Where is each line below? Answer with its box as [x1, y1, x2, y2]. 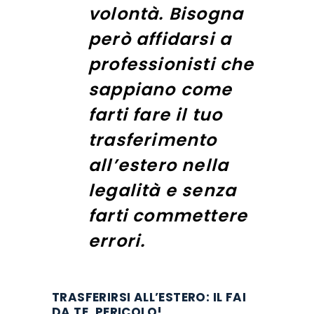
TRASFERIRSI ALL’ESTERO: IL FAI [52, 288, 246, 306]
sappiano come [88, 78, 233, 102]
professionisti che [88, 53, 254, 76]
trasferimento [88, 128, 217, 152]
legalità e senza [88, 179, 237, 203]
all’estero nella [88, 153, 229, 177]
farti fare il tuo [88, 103, 223, 127]
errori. [88, 229, 146, 253]
